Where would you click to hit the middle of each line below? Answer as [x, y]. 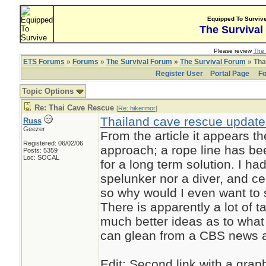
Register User [179, 74]
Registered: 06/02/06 [53, 143]
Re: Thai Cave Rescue [74, 108]
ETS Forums [44, 62]
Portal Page [229, 74]
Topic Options [49, 91]
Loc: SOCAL [41, 157]
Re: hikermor [137, 108]
